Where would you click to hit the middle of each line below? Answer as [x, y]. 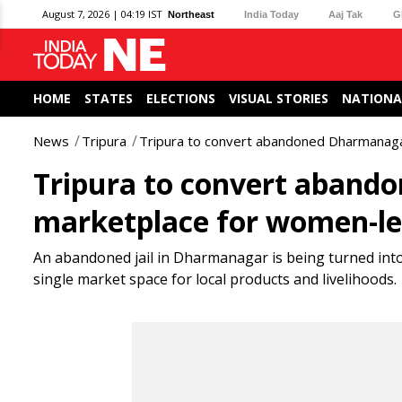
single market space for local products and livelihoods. [215, 279]
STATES [109, 98]
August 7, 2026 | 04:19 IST [102, 14]
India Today [272, 14]
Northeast [191, 14]
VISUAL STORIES [279, 98]
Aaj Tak [346, 14]
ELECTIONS [181, 98]
